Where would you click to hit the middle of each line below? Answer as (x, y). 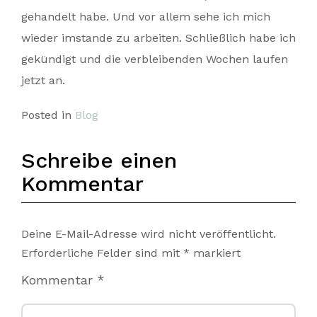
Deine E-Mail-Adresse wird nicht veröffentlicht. (149, 234)
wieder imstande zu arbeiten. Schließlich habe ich (158, 38)
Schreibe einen (99, 160)
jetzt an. (43, 80)
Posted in (48, 115)
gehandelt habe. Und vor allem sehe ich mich (146, 17)
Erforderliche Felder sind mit (102, 253)
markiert (215, 253)
